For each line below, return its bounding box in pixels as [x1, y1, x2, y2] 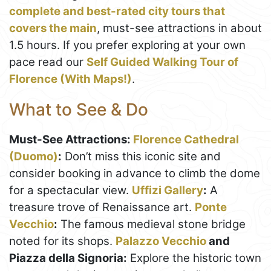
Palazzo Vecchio [116, 233, 206, 248]
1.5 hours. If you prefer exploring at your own [9, 38, 246, 53]
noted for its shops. [9, 233, 116, 248]
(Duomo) [9, 149, 58, 163]
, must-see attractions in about [97, 21, 262, 36]
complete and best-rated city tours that [9, 4, 225, 19]
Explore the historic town [127, 250, 261, 265]
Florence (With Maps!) [9, 72, 132, 87]
